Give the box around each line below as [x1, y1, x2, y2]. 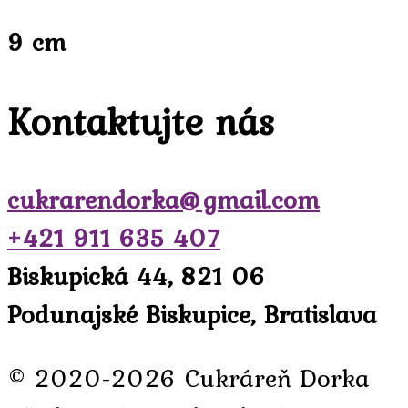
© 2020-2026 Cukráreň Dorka [7, 359, 370, 398]
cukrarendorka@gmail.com [7, 180, 320, 219]
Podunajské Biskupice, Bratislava [7, 295, 377, 334]
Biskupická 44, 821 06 [7, 257, 266, 296]
